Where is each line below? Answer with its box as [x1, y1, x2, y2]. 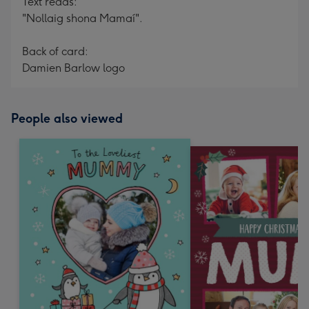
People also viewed [11, 111, 123, 126]
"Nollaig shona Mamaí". [22, 12, 143, 25]
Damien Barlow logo [22, 61, 125, 74]
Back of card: [22, 45, 88, 58]
